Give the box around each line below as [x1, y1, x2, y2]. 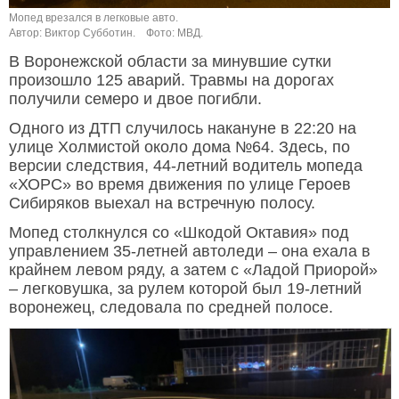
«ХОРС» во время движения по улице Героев [9, 175, 351, 194]
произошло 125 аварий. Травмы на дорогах [9, 71, 334, 90]
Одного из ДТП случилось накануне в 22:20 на [9, 119, 356, 138]
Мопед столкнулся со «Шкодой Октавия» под [9, 224, 349, 242]
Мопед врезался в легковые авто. [9, 12, 178, 25]
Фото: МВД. [146, 27, 203, 40]
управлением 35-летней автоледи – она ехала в [9, 242, 370, 261]
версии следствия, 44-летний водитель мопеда [9, 157, 362, 175]
